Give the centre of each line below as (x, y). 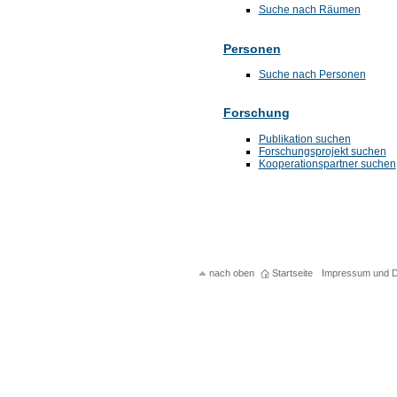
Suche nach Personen (312, 75)
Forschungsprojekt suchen (322, 151)
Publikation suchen (304, 139)
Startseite (293, 272)
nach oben (231, 272)
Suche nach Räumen (309, 10)
